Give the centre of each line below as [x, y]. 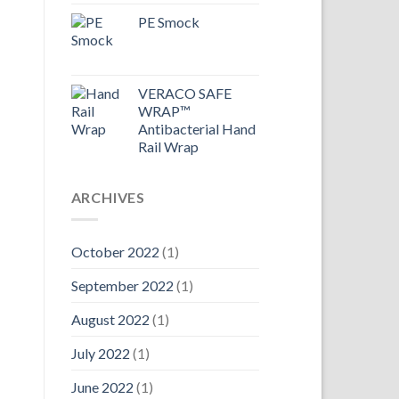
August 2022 [110, 319]
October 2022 [115, 251]
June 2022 [102, 387]
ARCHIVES [108, 198]
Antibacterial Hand [196, 129]
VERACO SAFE [184, 94]
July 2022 [100, 353]
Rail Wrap [168, 147]
